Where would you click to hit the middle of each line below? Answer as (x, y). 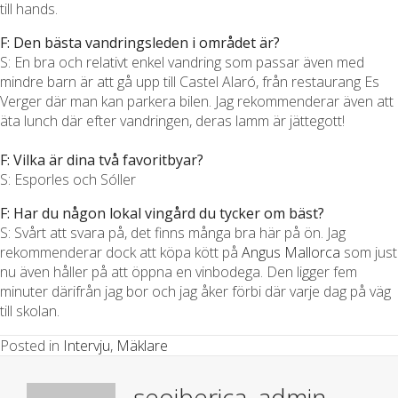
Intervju (87, 345)
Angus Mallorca (291, 252)
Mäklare (142, 345)
